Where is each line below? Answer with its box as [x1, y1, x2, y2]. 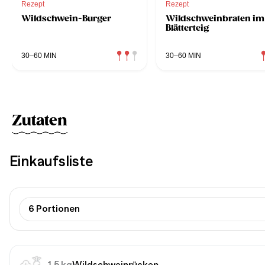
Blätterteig [166, 22, 209, 33]
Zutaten [12, 111, 67, 130]
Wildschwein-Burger [21, 12, 111, 24]
